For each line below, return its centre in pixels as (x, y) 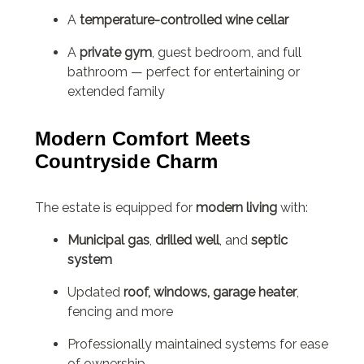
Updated (95, 292)
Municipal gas (108, 240)
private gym (115, 52)
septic (269, 240)
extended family (116, 91)
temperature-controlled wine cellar (184, 19)
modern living (236, 208)
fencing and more (120, 312)
